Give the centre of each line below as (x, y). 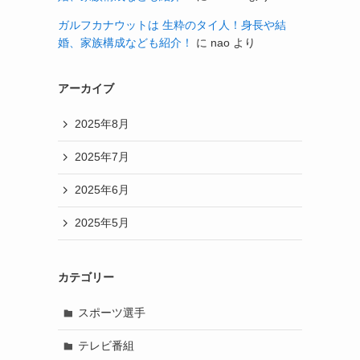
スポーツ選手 (111, 313)
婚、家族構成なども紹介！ (125, 42)
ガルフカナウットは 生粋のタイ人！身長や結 (172, 25)
